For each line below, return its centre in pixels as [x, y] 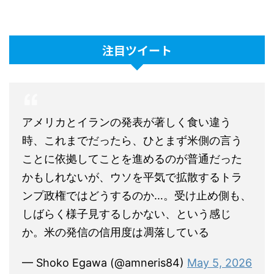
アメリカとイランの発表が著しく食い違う [127, 122]
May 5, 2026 [220, 263]
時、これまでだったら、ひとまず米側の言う [132, 140]
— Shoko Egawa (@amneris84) [105, 263]
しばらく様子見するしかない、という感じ [127, 214]
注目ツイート [137, 50]
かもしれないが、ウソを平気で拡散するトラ [132, 177]
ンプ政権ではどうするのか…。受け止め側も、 [137, 195]
